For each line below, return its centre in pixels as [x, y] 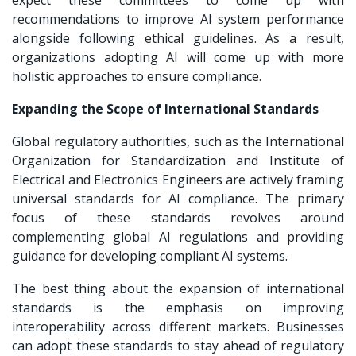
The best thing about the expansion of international [178, 288]
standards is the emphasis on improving [178, 307]
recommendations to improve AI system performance [178, 19]
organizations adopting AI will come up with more [178, 57]
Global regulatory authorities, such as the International [178, 141]
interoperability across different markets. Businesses [178, 326]
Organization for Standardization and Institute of [178, 160]
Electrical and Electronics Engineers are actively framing [178, 179]
